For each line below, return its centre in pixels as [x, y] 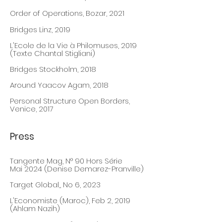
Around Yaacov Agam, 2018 [59, 85]
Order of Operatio [42, 13]
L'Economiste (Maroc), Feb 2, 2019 [70, 200]
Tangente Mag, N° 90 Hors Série [66, 161]
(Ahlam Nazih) [35, 208]
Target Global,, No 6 [45, 185]
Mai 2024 [27, 169]
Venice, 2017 [32, 109]
